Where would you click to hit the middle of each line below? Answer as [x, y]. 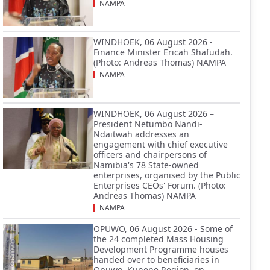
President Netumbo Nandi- [148, 124]
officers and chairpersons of [150, 154]
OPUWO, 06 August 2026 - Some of [163, 228]
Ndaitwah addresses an [141, 134]
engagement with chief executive [161, 144]
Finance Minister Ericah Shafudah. [163, 52]
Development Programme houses [161, 249]
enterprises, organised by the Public [167, 175]
